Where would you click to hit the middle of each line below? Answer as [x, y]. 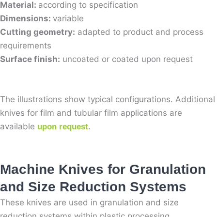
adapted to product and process [139, 32]
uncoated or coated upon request [126, 59]
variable [68, 19]
